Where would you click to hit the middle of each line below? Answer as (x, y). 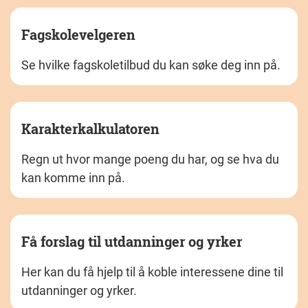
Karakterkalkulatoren (90, 128)
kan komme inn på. (73, 177)
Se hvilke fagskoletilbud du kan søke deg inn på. (151, 65)
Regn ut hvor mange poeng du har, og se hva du (150, 159)
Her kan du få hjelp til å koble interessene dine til (152, 272)
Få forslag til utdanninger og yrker (132, 241)
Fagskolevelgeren (78, 34)
